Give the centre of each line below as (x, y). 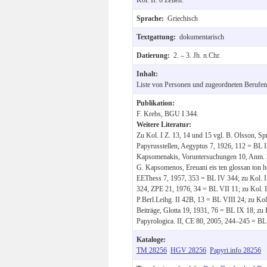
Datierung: (155, 55)
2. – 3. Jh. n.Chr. (197, 55)
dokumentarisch (202, 37)
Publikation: (156, 103)
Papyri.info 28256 (235, 250)
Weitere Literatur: (164, 124)
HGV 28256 (188, 250)
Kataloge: (151, 239)
